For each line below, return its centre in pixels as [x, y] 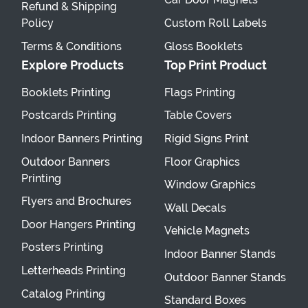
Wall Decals [195, 208]
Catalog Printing [63, 294]
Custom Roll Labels [216, 23]
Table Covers [198, 115]
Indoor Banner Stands [220, 254]
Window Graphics [210, 185]
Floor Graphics [202, 162]
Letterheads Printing [74, 271]
